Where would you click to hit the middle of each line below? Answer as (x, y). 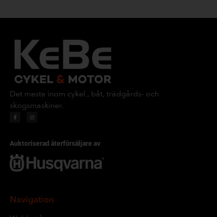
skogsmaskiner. (37, 106)
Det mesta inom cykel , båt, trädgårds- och (84, 94)
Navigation (32, 200)
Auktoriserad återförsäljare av (55, 144)
